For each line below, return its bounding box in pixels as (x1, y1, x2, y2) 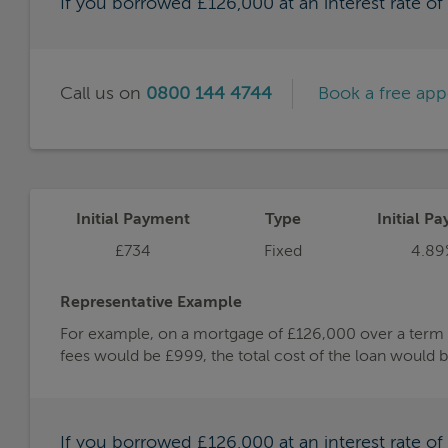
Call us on (60, 84, 146, 103)
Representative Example (60, 294, 242, 311)
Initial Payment (75, 211, 190, 228)
